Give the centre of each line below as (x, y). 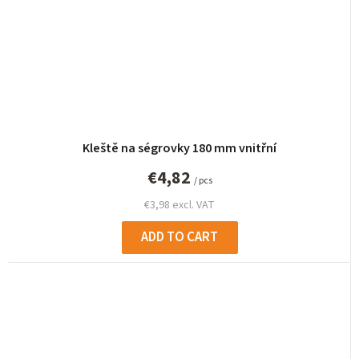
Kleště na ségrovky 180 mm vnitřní (179, 148)
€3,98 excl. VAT (179, 205)
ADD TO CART (179, 237)
